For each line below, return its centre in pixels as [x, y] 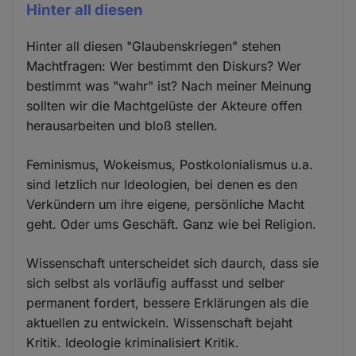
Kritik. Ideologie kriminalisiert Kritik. [133, 342]
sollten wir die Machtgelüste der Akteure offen [164, 105]
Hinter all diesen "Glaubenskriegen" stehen [154, 46]
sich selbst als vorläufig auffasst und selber [156, 282]
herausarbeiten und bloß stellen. [122, 125]
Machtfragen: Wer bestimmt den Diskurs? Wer [164, 66]
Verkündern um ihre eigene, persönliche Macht [166, 204]
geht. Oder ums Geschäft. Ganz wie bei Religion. [172, 224]
